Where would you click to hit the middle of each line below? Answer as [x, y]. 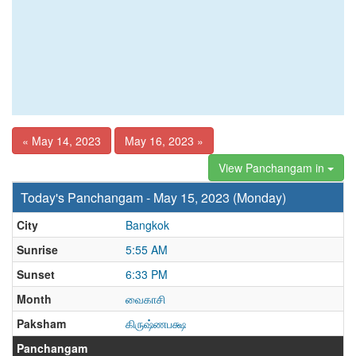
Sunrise [37, 250]
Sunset [36, 274]
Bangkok [147, 225]
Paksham [41, 323]
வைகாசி [145, 299]
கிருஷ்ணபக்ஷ [156, 323]
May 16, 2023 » [164, 141]
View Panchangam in [273, 168]
